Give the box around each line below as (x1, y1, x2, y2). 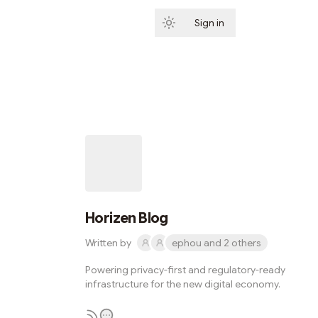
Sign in (194, 16, 224, 29)
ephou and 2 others (172, 236, 261, 249)
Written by (85, 236, 131, 249)
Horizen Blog (85, 209, 168, 227)
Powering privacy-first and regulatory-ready (85, 263, 285, 276)
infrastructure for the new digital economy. (85, 278, 280, 290)
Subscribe (247, 16, 295, 29)
